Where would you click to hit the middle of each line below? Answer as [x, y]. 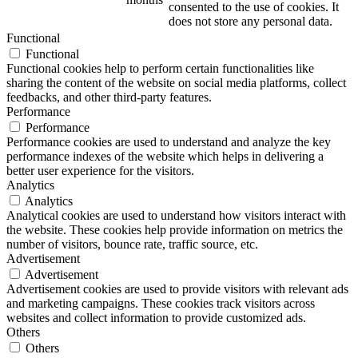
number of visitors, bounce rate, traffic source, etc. [132, 244]
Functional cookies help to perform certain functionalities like [160, 68]
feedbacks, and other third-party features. [109, 97]
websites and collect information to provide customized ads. [156, 317]
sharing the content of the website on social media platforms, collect [176, 82]
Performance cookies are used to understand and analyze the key [169, 141]
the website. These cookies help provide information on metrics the [175, 229]
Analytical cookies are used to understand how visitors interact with [176, 215]
